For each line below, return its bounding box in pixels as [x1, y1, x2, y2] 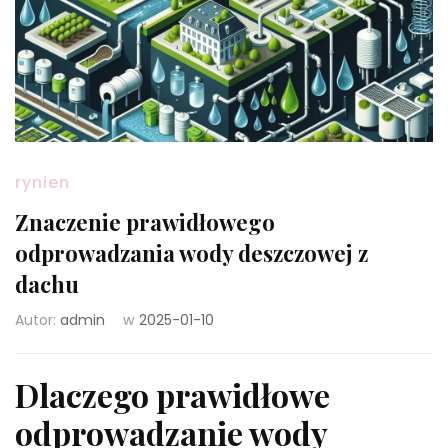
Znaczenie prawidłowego [15, 206, 275, 237]
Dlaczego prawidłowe [15, 372, 330, 416]
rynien [15, 170, 70, 194]
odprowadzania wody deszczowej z [15, 237, 368, 268]
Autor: [15, 309, 60, 330]
